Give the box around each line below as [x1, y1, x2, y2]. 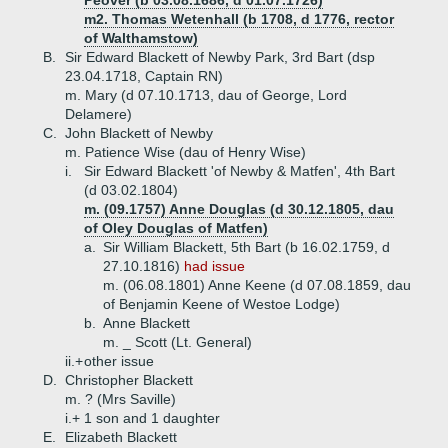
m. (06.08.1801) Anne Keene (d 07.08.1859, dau [103, 277, 411, 293]
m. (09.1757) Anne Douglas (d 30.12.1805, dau [84, 201, 394, 217]
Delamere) [65, 106, 132, 122]
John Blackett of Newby [65, 125, 213, 141]
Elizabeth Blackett [65, 429, 177, 445]
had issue [184, 258, 245, 274]
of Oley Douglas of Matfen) [84, 220, 268, 236]
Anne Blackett [103, 315, 190, 331]
